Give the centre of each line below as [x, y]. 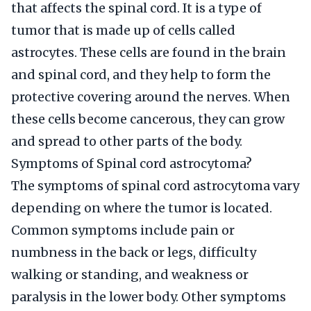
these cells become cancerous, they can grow [148, 119]
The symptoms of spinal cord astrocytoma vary [155, 186]
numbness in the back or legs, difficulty [134, 252]
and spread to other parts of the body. [127, 141]
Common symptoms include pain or [123, 230]
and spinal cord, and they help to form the [141, 75]
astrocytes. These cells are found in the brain [149, 52]
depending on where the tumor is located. [142, 208]
